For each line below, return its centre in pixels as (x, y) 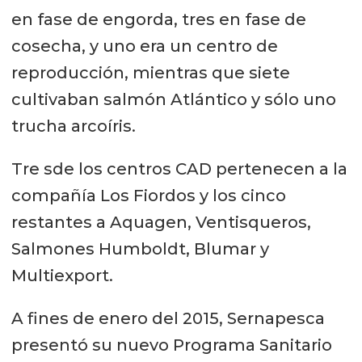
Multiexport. (62, 275)
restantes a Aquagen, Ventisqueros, (161, 222)
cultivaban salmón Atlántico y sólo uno (173, 99)
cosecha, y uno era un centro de (144, 46)
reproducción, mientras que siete (150, 73)
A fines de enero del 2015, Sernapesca (168, 318)
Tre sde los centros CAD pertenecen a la (179, 168)
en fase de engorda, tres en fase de (158, 19)
